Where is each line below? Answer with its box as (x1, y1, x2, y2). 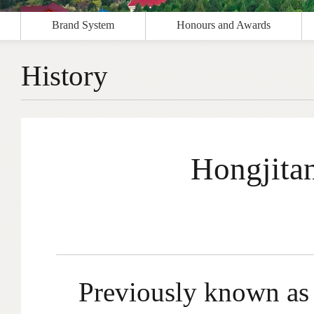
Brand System (52, 19, 114, 31)
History (21, 60, 108, 92)
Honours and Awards (177, 19, 271, 31)
